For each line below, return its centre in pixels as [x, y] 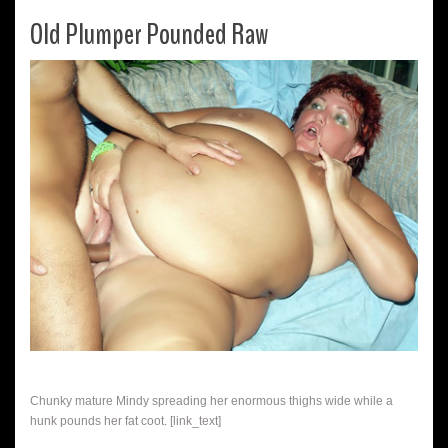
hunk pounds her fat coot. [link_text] [125, 420]
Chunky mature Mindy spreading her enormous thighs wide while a [211, 400]
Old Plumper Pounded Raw [149, 34]
